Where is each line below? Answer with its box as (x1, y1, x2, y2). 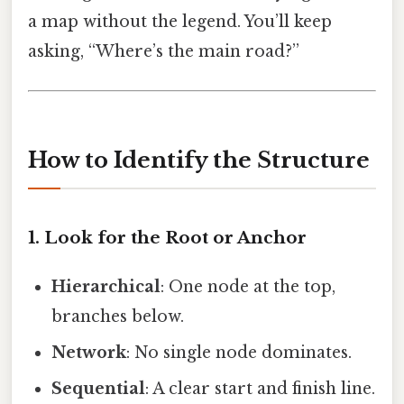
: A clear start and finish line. (145, 378, 376, 399)
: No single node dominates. (126, 342, 353, 363)
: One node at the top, (161, 276, 336, 297)
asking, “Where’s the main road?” (28, 41, 299, 61)
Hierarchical (51, 276, 161, 297)
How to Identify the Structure (28, 146, 370, 173)
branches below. (51, 306, 185, 326)
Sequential (51, 378, 146, 399)
